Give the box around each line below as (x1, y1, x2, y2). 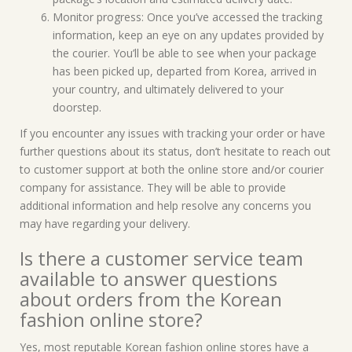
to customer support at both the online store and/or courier (20, 162, 324, 177)
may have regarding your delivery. (20, 216, 190, 231)
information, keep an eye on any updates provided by (53, 27, 324, 42)
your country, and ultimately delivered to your (53, 82, 284, 97)
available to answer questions (20, 266, 277, 291)
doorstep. (53, 100, 101, 115)
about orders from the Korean (20, 286, 282, 312)
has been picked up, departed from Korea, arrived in (53, 64, 317, 79)
